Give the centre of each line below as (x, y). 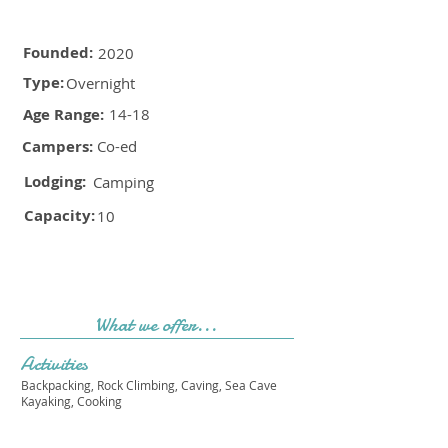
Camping (123, 182)
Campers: (57, 146)
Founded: (58, 52)
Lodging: (55, 181)
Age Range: (63, 114)
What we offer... (156, 324)
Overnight (100, 83)
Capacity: (59, 215)
